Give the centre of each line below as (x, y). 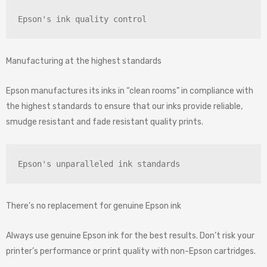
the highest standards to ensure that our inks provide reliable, (124, 107)
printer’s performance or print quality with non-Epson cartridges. (131, 252)
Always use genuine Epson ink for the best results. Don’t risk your (130, 236)
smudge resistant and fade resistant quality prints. (105, 122)
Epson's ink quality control (82, 19)
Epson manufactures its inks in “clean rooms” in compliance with (130, 91)
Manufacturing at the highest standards (84, 61)
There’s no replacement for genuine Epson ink (94, 206)
